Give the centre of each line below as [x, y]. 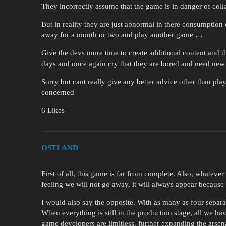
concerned [58, 92]
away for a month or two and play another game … [122, 35]
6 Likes [53, 110]
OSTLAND [60, 148]
